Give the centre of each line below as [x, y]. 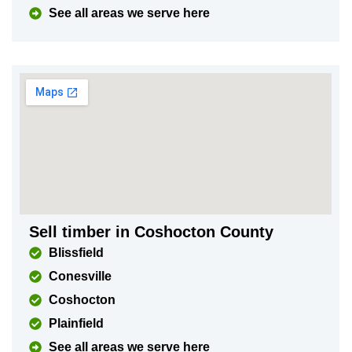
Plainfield [76, 323]
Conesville [80, 276]
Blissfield [76, 253]
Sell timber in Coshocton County [151, 232]
